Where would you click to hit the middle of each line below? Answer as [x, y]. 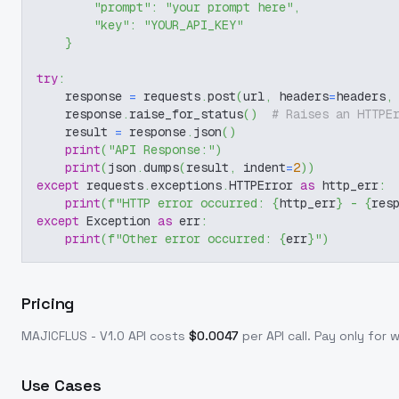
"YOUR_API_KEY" [193, 25]
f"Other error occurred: [193, 239]
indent [261, 167]
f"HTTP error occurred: [190, 203]
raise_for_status [186, 114]
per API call [275, 336]
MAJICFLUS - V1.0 [73, 336]
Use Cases [61, 385]
